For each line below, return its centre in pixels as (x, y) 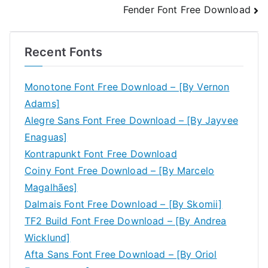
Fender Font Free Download (187, 9)
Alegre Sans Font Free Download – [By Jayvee (131, 120)
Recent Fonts (63, 52)
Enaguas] (46, 137)
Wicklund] (48, 237)
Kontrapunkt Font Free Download (101, 153)
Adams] (42, 103)
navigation (57, 19)
